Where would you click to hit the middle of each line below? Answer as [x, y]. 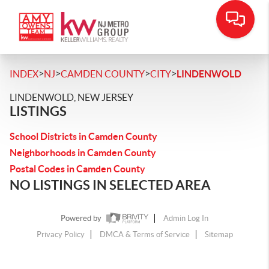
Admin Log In [186, 219]
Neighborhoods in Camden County [83, 153]
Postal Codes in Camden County [77, 169]
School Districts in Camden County [83, 136]
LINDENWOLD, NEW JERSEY [71, 97]
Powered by [82, 219]
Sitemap [219, 235]
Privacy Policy [60, 235]
